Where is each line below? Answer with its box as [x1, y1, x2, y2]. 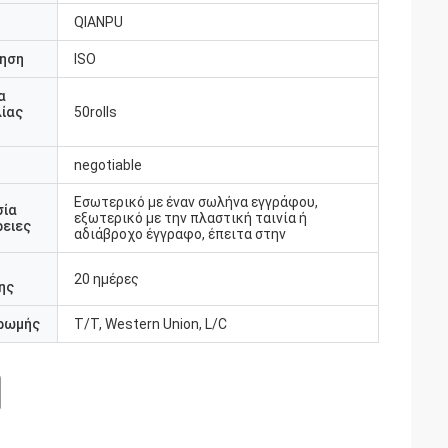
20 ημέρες [74, 271, 139, 287]
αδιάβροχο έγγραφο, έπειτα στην [74, 226, 286, 242]
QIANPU [74, 14, 123, 30]
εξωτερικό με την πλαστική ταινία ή [74, 210, 307, 226]
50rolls [74, 104, 117, 120]
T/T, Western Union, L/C [74, 316, 227, 332]
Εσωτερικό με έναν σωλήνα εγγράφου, [74, 194, 318, 210]
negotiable [74, 157, 142, 173]
